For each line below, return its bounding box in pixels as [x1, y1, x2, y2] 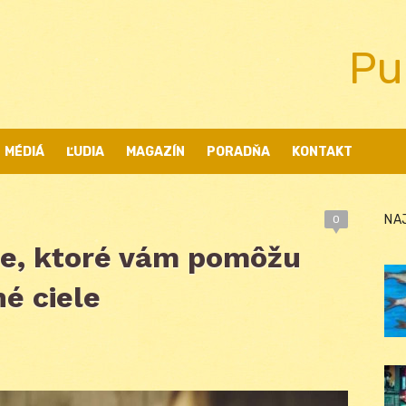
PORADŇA [207, 143, 270, 159]
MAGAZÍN [126, 143, 185, 159]
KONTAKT [292, 143, 353, 159]
